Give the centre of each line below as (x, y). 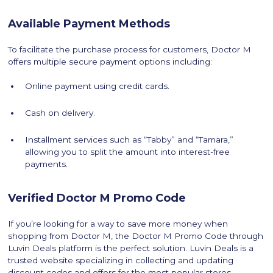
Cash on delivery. (60, 113)
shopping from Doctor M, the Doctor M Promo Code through (136, 236)
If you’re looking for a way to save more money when (118, 224)
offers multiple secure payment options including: (110, 62)
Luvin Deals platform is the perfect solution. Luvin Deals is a (131, 248)
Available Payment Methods (89, 24)
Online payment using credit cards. (97, 86)
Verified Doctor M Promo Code (97, 198)
